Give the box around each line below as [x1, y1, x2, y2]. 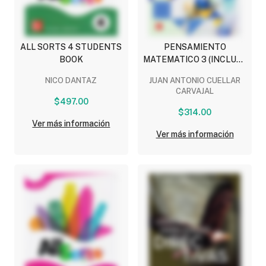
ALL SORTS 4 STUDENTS [20, 42, 122, 52]
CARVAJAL [176, 87, 214, 96]
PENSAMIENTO [163, 42, 226, 52]
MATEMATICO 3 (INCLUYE [142, 55, 247, 65]
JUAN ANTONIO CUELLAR [149, 76, 241, 85]
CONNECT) [172, 67, 217, 77]
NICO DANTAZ [45, 76, 97, 85]
